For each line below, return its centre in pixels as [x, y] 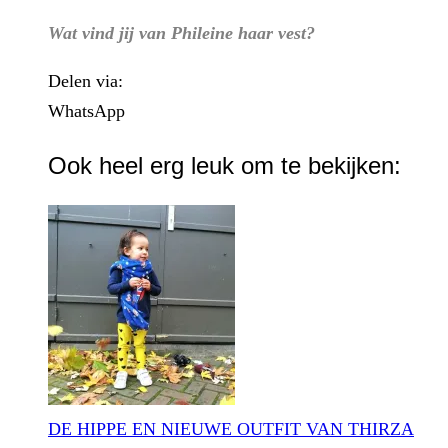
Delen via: [85, 80]
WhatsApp [86, 110]
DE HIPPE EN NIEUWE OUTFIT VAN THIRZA [231, 428]
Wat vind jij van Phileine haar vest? [181, 32]
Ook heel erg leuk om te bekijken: [224, 165]
